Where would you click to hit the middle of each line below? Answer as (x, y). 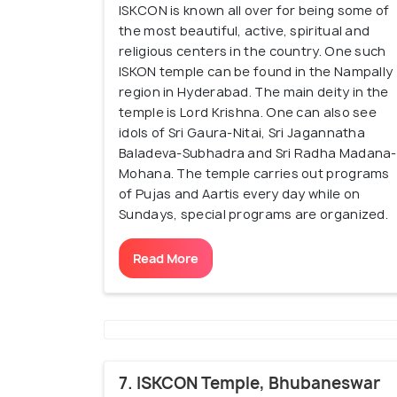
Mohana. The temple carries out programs (254, 174)
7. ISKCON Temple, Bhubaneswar (249, 384)
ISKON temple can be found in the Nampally (256, 72)
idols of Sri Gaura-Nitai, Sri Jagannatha (242, 133)
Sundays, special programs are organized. (253, 214)
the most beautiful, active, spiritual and (245, 31)
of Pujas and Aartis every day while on (240, 194)
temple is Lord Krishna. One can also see (248, 113)
